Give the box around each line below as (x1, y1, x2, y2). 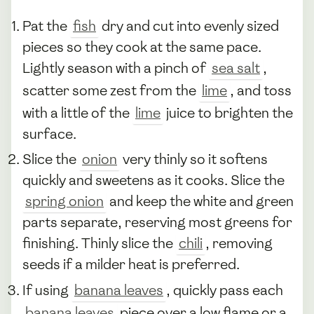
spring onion (25, 192, 104, 211)
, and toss (230, 81, 292, 100)
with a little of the (22, 103, 132, 122)
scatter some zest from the (22, 81, 199, 100)
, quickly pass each (166, 280, 283, 299)
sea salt (212, 58, 260, 77)
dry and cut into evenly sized (99, 16, 279, 35)
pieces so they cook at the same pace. (22, 37, 261, 56)
